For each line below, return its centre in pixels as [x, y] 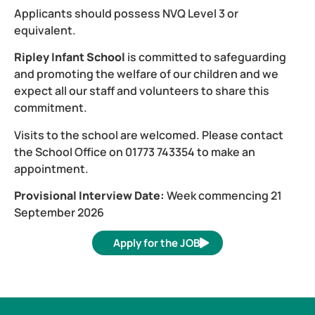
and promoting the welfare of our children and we [146, 74]
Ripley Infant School [71, 57]
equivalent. [46, 30]
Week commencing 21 [224, 196]
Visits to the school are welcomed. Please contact [149, 135]
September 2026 [59, 213]
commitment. [52, 108]
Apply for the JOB [156, 243]
